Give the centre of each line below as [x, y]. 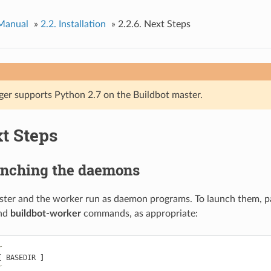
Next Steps [167, 24]
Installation [82, 24]
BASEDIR [21, 258]
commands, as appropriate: [139, 214]
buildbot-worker [45, 214]
